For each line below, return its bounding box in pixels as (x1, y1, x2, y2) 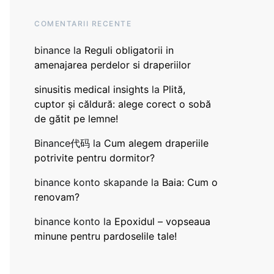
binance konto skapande (34, 176, 148, 188)
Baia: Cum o (162, 176, 218, 188)
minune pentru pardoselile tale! (34, 230, 177, 242)
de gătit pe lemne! (34, 113, 118, 125)
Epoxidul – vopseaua (114, 215, 210, 228)
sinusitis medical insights (34, 83, 149, 95)
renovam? (34, 191, 80, 203)
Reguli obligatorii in (84, 44, 174, 56)
